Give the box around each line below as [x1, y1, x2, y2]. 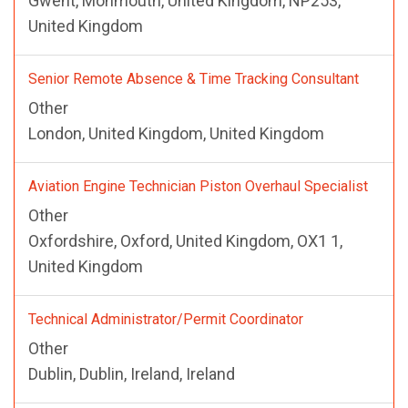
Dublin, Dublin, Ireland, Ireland [28, 363, 235, 383]
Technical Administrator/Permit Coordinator [28, 310, 303, 328]
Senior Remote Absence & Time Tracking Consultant [28, 69, 359, 87]
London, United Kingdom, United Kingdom [28, 123, 324, 143]
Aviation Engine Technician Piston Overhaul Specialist [28, 177, 368, 195]
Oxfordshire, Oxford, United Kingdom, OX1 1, [28, 230, 342, 250]
